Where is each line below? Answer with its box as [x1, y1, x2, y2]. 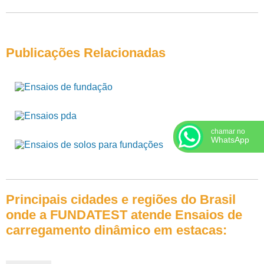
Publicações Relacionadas [6, 45, 166, 61]
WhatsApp [211, 135, 249, 144]
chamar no [211, 127, 245, 136]
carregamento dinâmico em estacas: [6, 222, 227, 237]
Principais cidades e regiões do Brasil [6, 192, 236, 207]
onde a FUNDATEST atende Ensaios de [6, 207, 242, 222]
